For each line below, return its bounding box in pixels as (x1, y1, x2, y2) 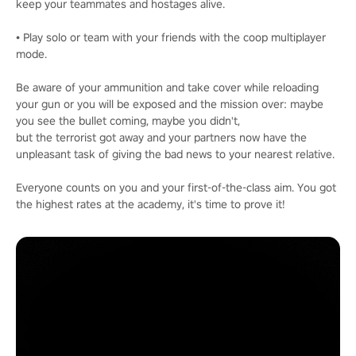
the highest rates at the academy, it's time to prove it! (16, 197, 285, 211)
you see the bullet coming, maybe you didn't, (16, 114, 240, 128)
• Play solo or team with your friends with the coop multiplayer (16, 30, 326, 44)
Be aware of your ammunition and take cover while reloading (16, 80, 319, 95)
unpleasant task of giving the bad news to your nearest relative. (16, 147, 335, 161)
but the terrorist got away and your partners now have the (16, 130, 307, 145)
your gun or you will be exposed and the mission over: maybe (16, 97, 323, 111)
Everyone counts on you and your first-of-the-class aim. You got (16, 180, 336, 195)
